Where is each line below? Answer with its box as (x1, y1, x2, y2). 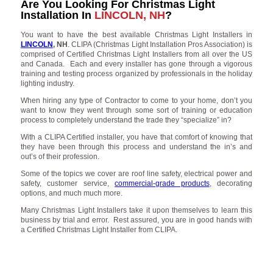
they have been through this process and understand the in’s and (20, 142, 253, 151)
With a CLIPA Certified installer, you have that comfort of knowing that (20, 132, 253, 141)
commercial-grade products (115, 179, 210, 188)
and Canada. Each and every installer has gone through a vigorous (20, 59, 253, 68)
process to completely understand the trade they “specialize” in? (20, 115, 232, 124)
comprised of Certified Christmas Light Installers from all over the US (20, 49, 253, 58)
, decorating (209, 179, 253, 188)
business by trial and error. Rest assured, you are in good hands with (20, 215, 253, 224)
